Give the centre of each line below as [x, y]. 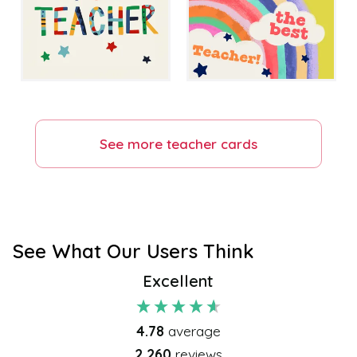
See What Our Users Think [133, 251]
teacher [192, 143]
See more [133, 143]
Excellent [178, 280]
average [194, 330]
